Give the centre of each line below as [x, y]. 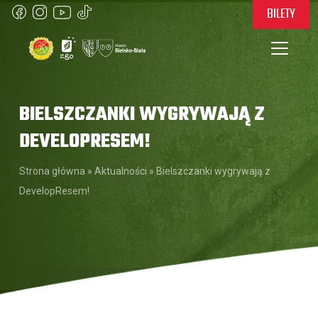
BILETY [281, 14]
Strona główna [52, 171]
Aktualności [121, 171]
